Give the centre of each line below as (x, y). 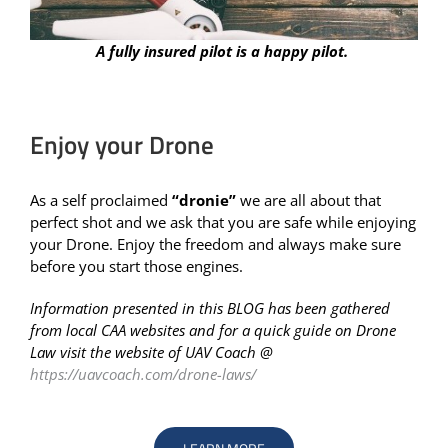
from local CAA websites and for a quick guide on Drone (213, 330)
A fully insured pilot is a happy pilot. (224, 51)
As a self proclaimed (101, 200)
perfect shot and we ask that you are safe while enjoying (223, 222)
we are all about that (310, 200)
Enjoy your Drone (122, 145)
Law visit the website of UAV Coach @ (151, 352)
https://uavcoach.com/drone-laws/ (143, 374)
